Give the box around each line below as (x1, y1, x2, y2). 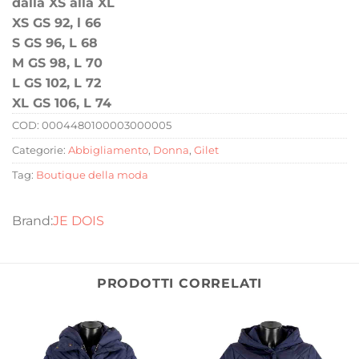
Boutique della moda (36, 169, 148, 182)
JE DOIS (53, 213, 104, 229)
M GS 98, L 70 (12, 55, 103, 71)
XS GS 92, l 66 (12, 15, 101, 31)
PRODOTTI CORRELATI (96, 276, 263, 292)
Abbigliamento (68, 144, 148, 157)
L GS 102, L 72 (12, 75, 101, 91)
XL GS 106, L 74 (12, 95, 111, 111)
